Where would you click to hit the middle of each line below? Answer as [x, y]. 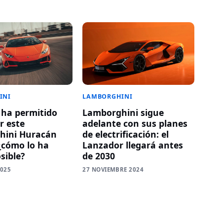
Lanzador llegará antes [133, 145]
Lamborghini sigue [123, 113]
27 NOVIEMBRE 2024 [113, 170]
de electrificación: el [126, 134]
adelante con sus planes [135, 124]
